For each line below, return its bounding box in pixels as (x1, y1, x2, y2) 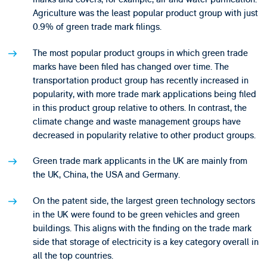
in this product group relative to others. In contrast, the (32, 101, 247, 114)
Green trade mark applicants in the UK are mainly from (32, 155, 247, 167)
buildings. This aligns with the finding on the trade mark (32, 222, 252, 234)
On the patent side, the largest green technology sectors (32, 194, 255, 207)
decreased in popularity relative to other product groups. (32, 129, 256, 141)
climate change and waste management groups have (32, 115, 241, 128)
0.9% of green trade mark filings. (32, 21, 162, 33)
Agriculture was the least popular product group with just (32, 7, 258, 20)
